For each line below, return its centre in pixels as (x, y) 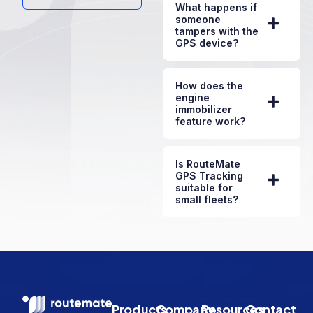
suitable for (204, 187)
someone (198, 19)
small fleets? (207, 199)
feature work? (211, 121)
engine (193, 97)
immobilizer (204, 109)
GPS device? (207, 43)
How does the (210, 85)
